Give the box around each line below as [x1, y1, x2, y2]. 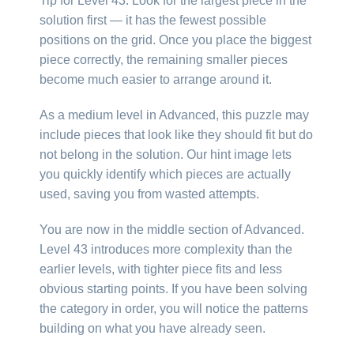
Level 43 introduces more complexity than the [40, 242, 292, 256]
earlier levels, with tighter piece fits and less [40, 262, 282, 276]
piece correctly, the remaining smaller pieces [40, 52, 288, 66]
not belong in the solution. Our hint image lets [40, 147, 292, 161]
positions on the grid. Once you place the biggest [40, 32, 311, 47]
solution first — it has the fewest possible [40, 13, 266, 27]
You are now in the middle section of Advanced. [40, 222, 304, 236]
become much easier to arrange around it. [40, 72, 272, 86]
